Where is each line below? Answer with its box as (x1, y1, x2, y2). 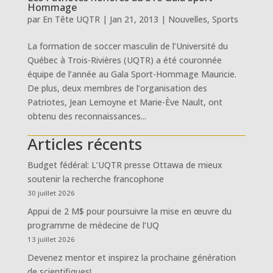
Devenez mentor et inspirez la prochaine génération (27, 252, 236, 263)
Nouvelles (168, 13, 207, 25)
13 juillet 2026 (27, 235, 75, 244)
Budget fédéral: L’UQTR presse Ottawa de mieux (27, 159, 222, 171)
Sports (211, 13, 238, 25)
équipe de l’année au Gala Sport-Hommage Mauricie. (27, 68, 236, 80)
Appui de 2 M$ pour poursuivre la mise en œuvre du (27, 205, 232, 217)
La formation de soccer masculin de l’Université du (27, 40, 228, 52)
